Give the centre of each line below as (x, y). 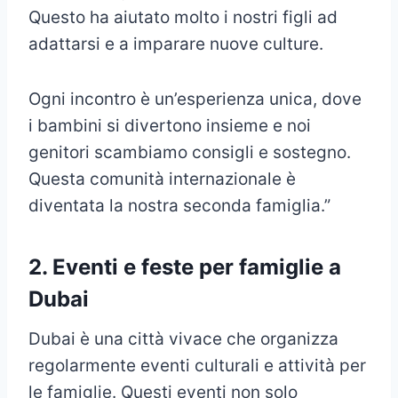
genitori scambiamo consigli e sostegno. (190, 153)
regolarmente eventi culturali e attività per (197, 366)
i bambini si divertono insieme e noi (170, 126)
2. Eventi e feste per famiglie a (185, 267)
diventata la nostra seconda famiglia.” (179, 206)
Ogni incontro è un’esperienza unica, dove (195, 99)
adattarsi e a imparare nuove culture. (176, 44)
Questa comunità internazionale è (162, 179)
